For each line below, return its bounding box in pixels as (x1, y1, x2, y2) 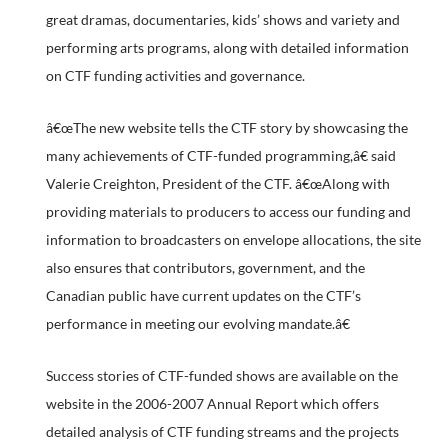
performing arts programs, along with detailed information (45, 39, 409, 56)
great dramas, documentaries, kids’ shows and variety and (45, 11, 400, 28)
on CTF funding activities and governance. (45, 67, 305, 84)
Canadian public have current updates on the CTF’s (45, 287, 361, 304)
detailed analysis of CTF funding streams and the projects (45, 423, 399, 440)
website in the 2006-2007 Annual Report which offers (45, 395, 379, 412)
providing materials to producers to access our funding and (45, 203, 411, 220)
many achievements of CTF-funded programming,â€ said (45, 147, 396, 164)
